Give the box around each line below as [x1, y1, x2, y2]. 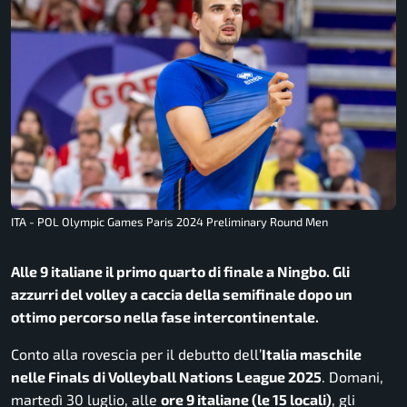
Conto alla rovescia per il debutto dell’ [11, 345, 262, 363]
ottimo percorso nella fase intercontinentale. [11, 308, 319, 326]
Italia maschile [262, 345, 362, 363]
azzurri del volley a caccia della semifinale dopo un [11, 285, 352, 303]
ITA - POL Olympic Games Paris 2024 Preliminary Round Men [11, 214, 328, 230]
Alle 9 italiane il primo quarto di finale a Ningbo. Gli [11, 263, 350, 281]
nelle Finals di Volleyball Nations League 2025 [11, 368, 322, 386]
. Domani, [322, 368, 383, 386]
